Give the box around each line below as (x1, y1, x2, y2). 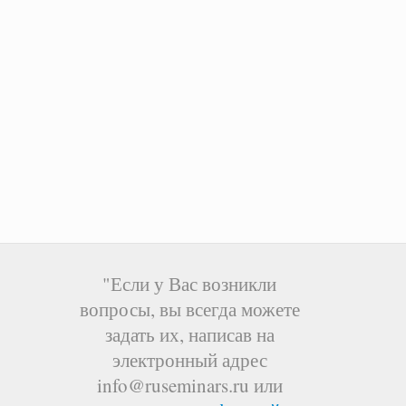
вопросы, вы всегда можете (79, 295, 300, 322)
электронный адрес (111, 346, 267, 372)
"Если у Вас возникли (102, 270, 276, 296)
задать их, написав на (104, 321, 275, 347)
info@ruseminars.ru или (96, 372, 283, 398)
